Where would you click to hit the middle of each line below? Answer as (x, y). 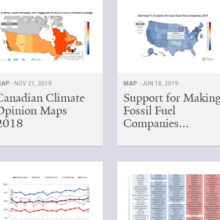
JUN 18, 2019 (160, 83)
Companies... (156, 123)
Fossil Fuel (150, 110)
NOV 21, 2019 (33, 83)
